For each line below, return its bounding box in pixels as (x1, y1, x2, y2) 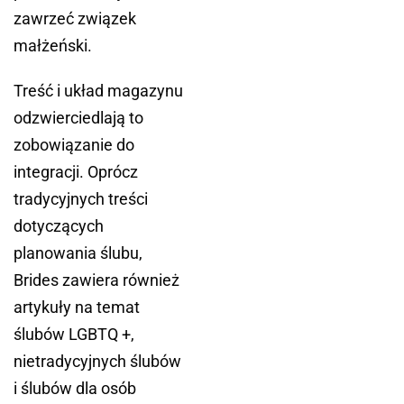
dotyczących (14, 216, 104, 236)
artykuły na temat (14, 298, 140, 317)
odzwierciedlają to (14, 108, 143, 128)
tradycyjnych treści (14, 189, 148, 209)
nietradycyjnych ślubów (14, 352, 181, 372)
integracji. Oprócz (14, 162, 138, 182)
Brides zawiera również (14, 271, 179, 290)
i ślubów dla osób (14, 379, 136, 399)
